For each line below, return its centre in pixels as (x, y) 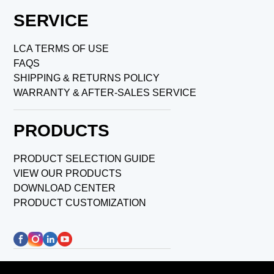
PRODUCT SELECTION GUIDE (85, 159)
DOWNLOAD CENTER (65, 188)
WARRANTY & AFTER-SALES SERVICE (105, 93)
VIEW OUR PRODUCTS (68, 174)
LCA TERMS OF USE (61, 49)
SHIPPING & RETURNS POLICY (87, 78)
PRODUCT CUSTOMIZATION (80, 203)
